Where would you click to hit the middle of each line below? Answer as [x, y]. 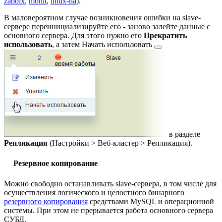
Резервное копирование [55, 163]
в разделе [185, 134]
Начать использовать [117, 44]
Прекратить [165, 35]
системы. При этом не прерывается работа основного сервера [109, 210]
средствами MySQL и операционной [151, 201]
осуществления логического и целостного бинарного [94, 192]
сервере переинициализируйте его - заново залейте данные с [107, 26]
